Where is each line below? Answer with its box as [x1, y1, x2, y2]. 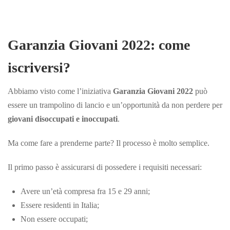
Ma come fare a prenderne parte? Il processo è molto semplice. [8, 138, 209, 147]
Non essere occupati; [21, 214, 88, 223]
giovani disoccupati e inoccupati [8, 114, 118, 123]
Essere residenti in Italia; [21, 200, 99, 209]
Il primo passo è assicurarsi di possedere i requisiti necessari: [8, 162, 202, 171]
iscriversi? [8, 59, 70, 75]
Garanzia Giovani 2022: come [8, 36, 190, 53]
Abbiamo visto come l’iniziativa [8, 86, 113, 95]
